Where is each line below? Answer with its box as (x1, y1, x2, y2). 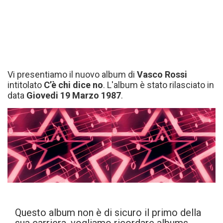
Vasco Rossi (137, 69, 187, 80)
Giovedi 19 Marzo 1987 (26, 90, 121, 101)
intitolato (7, 80, 44, 90)
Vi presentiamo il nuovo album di (7, 69, 137, 80)
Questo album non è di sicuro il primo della (15, 207, 201, 219)
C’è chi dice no (44, 80, 103, 90)
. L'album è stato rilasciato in (103, 80, 214, 90)
